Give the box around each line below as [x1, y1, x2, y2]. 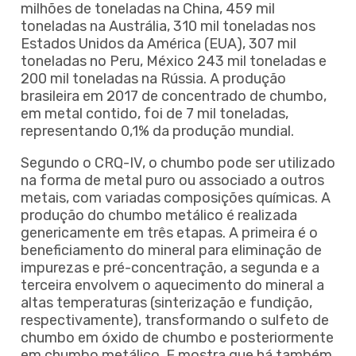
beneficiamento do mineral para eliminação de [21, 241, 322, 259]
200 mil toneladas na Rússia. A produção [21, 69, 286, 87]
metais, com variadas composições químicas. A [21, 188, 331, 207]
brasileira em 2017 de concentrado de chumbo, [21, 87, 327, 105]
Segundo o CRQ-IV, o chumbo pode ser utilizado [21, 153, 335, 172]
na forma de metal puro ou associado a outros [21, 171, 324, 189]
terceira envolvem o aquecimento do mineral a [21, 276, 324, 294]
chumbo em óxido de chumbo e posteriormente [21, 328, 334, 346]
